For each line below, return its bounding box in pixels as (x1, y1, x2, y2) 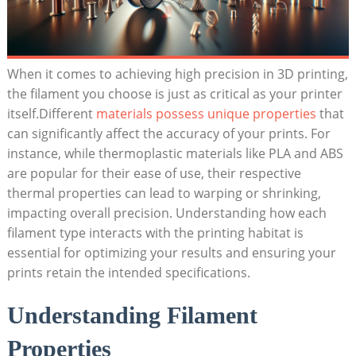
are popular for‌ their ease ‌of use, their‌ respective (6, 164, 301, 182)
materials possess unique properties (95, 104, 316, 122)
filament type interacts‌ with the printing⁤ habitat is (6, 223, 304, 242)
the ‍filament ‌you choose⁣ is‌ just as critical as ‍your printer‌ (6, 84, 342, 103)
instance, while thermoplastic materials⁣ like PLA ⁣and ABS (6, 144, 343, 162)
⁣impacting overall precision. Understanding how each (6, 203, 327, 222)
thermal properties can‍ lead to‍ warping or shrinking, (6, 184, 321, 202)
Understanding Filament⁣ (6, 301, 257, 328)
